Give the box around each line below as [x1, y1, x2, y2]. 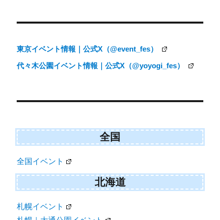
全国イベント [17, 157, 64, 166]
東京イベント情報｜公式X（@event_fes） [17, 45, 160, 54]
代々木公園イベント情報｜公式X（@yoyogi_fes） [17, 61, 187, 70]
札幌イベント [17, 202, 64, 211]
